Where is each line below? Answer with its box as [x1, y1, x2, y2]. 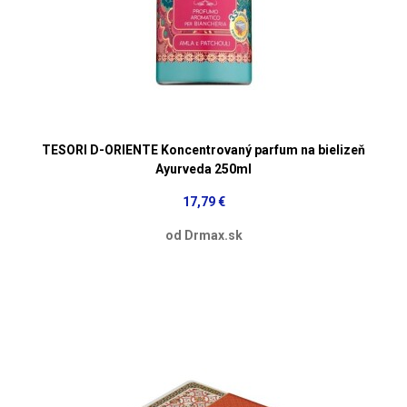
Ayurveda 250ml [155, 161, 252, 176]
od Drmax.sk [164, 227, 243, 243]
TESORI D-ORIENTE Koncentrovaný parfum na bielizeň [42, 142, 365, 157]
